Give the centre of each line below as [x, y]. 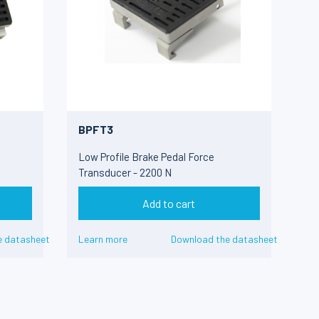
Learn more [103, 239]
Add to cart [169, 203]
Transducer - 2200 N [125, 173]
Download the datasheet [225, 239]
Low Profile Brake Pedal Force [147, 157]
